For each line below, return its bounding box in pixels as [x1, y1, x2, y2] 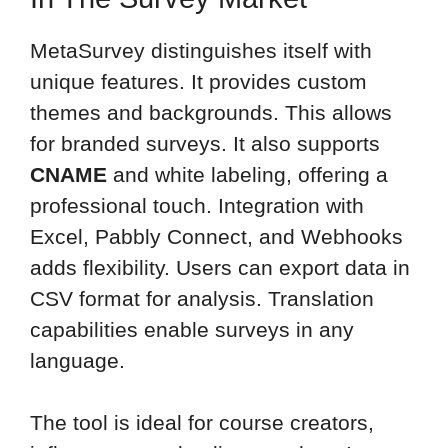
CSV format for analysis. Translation [30, 286, 374, 310]
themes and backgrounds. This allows [30, 100, 392, 124]
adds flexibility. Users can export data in [30, 255, 410, 279]
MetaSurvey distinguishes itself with [30, 38, 372, 62]
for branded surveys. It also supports [30, 131, 380, 155]
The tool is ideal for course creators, [30, 411, 374, 435]
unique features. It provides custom [30, 69, 367, 93]
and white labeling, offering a [107, 162, 388, 186]
